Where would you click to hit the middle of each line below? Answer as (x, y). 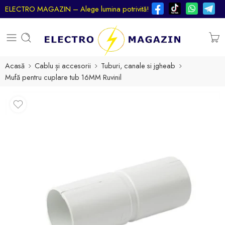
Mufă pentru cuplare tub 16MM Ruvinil (63, 77)
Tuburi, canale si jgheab (138, 66)
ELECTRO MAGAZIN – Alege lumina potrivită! (77, 9)
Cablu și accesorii (63, 66)
